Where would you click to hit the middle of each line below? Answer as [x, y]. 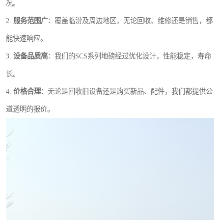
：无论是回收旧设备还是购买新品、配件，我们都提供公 [127, 91]
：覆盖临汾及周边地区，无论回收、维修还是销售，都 [130, 21]
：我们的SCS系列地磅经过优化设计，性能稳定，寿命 [129, 56]
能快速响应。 [27, 38]
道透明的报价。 [30, 109]
